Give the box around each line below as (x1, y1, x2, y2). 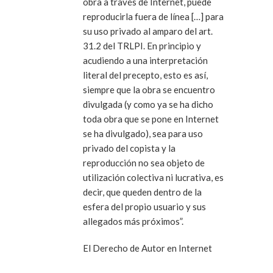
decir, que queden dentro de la (83, 186, 202, 197)
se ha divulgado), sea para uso (83, 127, 203, 139)
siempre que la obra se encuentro (83, 83, 215, 95)
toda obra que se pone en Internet (83, 113, 219, 124)
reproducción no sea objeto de (83, 157, 205, 168)
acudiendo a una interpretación (83, 54, 208, 66)
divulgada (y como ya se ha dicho (83, 98, 213, 110)
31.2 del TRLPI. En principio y (83, 40, 201, 51)
